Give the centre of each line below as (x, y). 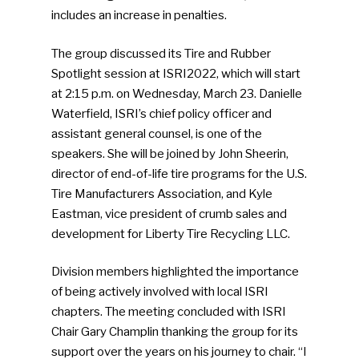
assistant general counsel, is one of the (157, 133)
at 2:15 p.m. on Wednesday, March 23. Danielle (177, 93)
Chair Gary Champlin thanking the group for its (175, 332)
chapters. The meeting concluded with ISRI (169, 312)
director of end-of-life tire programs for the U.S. (179, 173)
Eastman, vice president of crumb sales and (169, 214)
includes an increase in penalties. (139, 16)
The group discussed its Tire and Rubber (161, 53)
